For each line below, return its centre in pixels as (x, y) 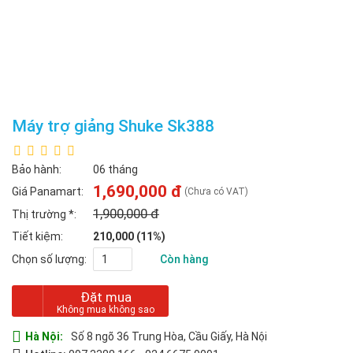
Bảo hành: (37, 170)
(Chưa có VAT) (216, 192)
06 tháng (115, 170)
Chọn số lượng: (49, 260)
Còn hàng (184, 260)
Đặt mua (106, 297)
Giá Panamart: (48, 192)
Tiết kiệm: (37, 237)
